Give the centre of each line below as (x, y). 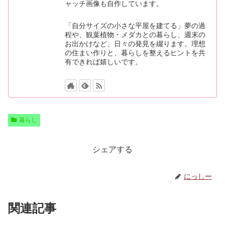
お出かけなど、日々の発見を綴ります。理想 (135, 43)
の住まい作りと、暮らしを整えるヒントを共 (135, 52)
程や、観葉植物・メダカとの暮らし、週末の (135, 34)
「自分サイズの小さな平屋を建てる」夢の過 (135, 25)
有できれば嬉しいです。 (104, 62)
